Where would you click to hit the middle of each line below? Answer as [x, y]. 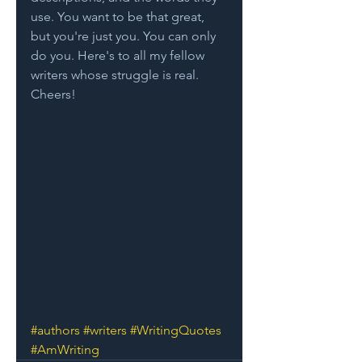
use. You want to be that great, [119, 17]
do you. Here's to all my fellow [119, 55]
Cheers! [53, 94]
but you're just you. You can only [125, 36]
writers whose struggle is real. [116, 75]
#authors [55, 330]
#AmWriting [65, 349]
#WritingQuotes [176, 330]
